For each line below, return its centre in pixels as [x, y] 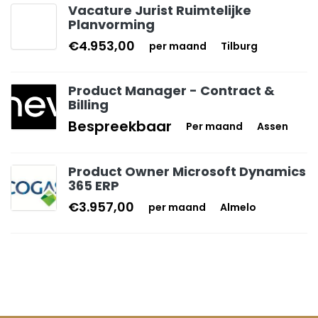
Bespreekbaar [120, 126]
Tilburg [239, 46]
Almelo [238, 207]
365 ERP [94, 186]
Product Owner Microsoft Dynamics [187, 171]
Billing [88, 105]
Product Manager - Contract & [171, 91]
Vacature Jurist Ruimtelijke [160, 10]
